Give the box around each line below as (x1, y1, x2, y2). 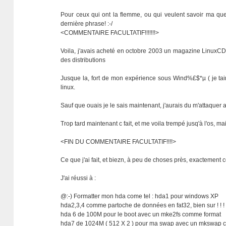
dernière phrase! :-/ (61, 20, 113, 27)
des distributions (61, 56, 106, 64)
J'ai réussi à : (61, 175, 96, 182)
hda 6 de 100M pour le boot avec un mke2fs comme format (61, 211, 221, 218)
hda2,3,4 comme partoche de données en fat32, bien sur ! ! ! (61, 202, 225, 209)
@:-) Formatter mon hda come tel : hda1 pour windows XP (61, 193, 219, 200)
